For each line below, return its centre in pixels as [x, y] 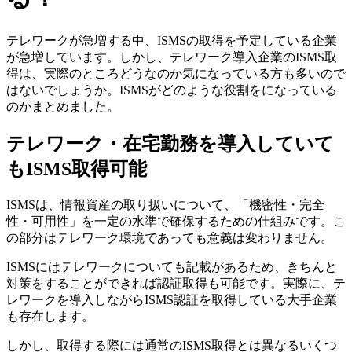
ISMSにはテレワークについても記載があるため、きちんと [172, 266]
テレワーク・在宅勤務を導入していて [170, 143]
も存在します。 [50, 316]
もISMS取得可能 [77, 169]
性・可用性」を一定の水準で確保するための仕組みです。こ [176, 221]
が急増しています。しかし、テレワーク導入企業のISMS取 [172, 57]
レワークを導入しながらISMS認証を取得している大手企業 [172, 299]
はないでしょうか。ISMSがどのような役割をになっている [172, 90]
